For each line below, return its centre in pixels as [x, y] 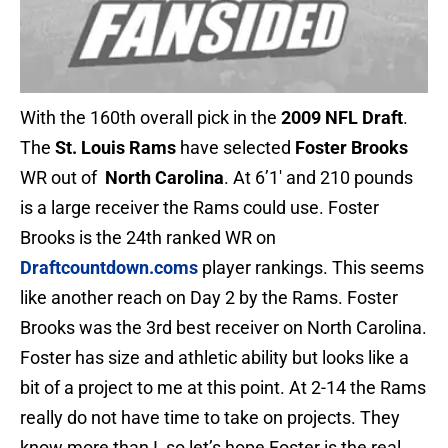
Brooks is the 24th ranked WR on [148, 238]
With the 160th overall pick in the [150, 118]
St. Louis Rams [115, 148]
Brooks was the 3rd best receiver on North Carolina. [223, 328]
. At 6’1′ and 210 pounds [318, 178]
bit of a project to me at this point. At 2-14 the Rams [223, 388]
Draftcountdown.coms [109, 268]
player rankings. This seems [311, 268]
